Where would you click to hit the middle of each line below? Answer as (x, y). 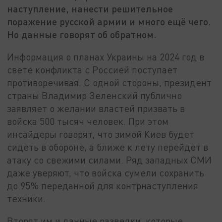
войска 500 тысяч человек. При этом (88, 121)
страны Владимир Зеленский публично (95, 95)
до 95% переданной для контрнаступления (103, 185)
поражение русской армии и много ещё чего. (109, 22)
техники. (27, 198)
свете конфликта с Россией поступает (92, 69)
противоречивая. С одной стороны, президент (110, 82)
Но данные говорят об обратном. (82, 34)
